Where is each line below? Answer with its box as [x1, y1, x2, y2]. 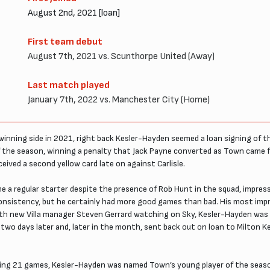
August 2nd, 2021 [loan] [28, 7, 120, 19]
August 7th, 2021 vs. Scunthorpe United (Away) [28, 50, 215, 62]
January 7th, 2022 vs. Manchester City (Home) [28, 93, 210, 105]
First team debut [28, 36, 102, 48]
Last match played [28, 79, 110, 91]
